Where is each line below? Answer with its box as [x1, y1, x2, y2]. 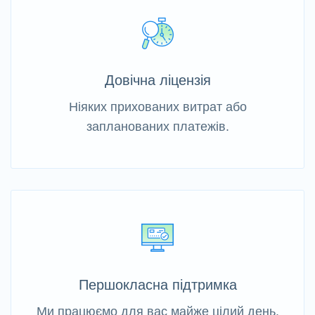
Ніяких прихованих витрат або [68, 100, 247, 115]
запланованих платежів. [86, 120, 229, 134]
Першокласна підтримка [78, 277, 237, 293]
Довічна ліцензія [104, 72, 211, 89]
